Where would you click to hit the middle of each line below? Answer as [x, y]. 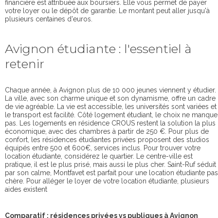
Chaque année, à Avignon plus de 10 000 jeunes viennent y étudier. [110, 90]
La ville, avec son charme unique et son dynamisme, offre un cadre [110, 98]
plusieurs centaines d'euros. [49, 19]
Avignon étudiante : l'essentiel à [98, 48]
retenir [25, 64]
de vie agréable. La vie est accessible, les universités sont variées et [111, 106]
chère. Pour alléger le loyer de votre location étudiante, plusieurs [107, 181]
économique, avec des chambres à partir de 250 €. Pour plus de [107, 131]
